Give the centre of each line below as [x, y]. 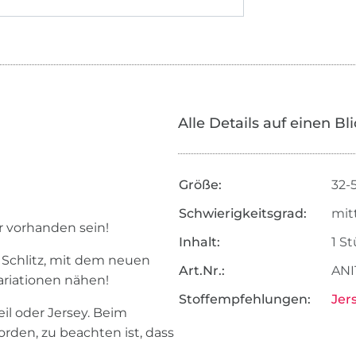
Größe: [200, 185]
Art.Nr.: [201, 271]
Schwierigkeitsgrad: [242, 214]
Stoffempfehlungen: [244, 300]
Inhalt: [199, 242]
